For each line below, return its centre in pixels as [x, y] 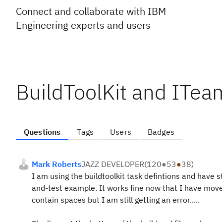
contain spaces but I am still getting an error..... [116, 200]
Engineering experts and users [83, 25]
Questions [42, 132]
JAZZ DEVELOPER [113, 164]
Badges [161, 132]
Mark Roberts [56, 164]
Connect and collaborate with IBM [91, 11]
